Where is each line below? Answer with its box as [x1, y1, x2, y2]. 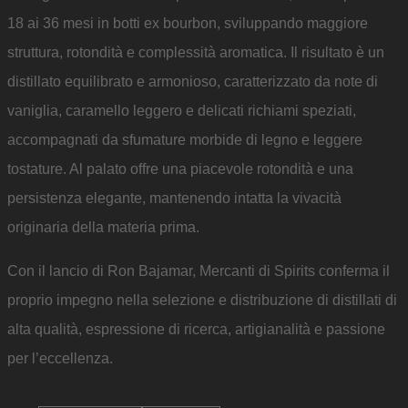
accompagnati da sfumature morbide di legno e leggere [7, 132, 362, 148]
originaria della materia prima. [7, 219, 199, 235]
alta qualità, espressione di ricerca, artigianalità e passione [7, 321, 385, 337]
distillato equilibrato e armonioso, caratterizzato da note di [7, 74, 378, 89]
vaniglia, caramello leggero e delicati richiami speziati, [7, 103, 356, 118]
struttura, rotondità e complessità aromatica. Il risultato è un [7, 45, 384, 60]
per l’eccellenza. [7, 351, 113, 366]
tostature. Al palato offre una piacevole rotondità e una [7, 161, 353, 177]
